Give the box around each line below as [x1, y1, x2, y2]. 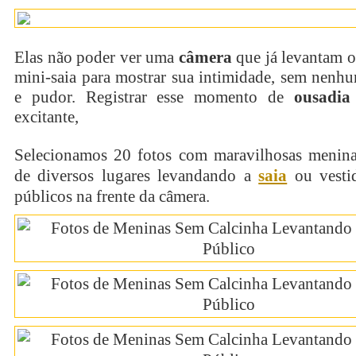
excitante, [14, 108, 79, 126]
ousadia [293, 88, 350, 106]
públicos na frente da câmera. [14, 187, 210, 206]
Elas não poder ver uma [14, 48, 179, 66]
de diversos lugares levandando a [14, 166, 259, 185]
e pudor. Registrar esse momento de [14, 88, 294, 106]
